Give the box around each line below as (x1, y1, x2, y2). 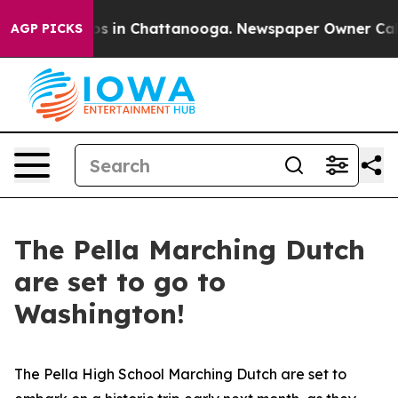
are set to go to (14, 265, 226, 298)
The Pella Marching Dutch (14, 233, 365, 267)
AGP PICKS (11, 20, 83, 36)
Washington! (14, 297, 185, 330)
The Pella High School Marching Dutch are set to (14, 365, 346, 383)
